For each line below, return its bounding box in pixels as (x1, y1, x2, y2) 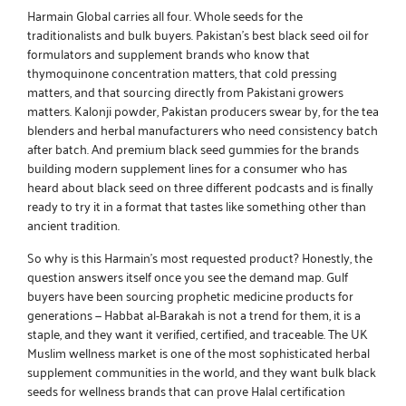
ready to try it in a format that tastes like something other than (27, 194, 366, 217)
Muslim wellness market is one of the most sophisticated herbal (27, 340, 370, 363)
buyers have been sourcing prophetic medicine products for (27, 283, 353, 306)
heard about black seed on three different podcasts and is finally (27, 175, 373, 198)
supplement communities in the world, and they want (27, 359, 321, 382)
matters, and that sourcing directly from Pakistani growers (27, 80, 343, 103)
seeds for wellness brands (27, 378, 166, 401)
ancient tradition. (27, 213, 120, 237)
